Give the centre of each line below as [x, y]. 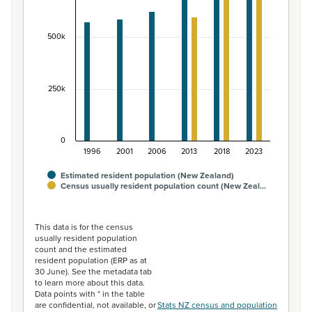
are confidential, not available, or [95, 305]
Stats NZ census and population [217, 305]
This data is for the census [84, 227]
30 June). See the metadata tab [93, 271]
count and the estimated [81, 249]
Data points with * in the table [90, 294]
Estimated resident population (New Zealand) [147, 175]
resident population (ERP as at [91, 260]
